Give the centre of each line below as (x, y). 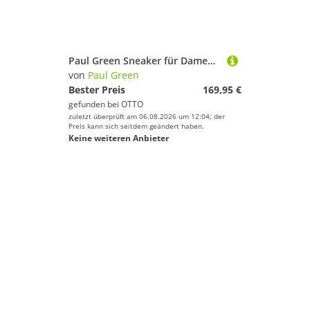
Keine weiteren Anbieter (119, 138)
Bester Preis (97, 90)
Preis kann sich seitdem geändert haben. (136, 126)
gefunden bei (95, 104)
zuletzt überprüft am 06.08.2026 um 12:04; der (147, 116)
